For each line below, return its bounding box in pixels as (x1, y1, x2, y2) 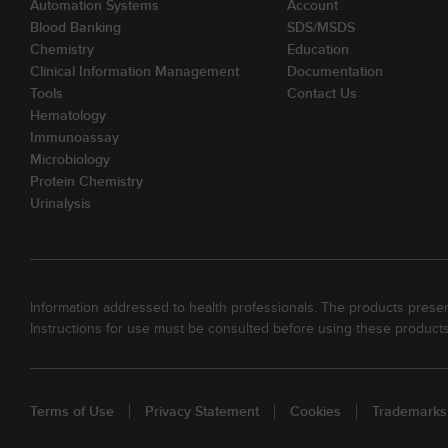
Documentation (286, 61, 383, 81)
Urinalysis (30, 193, 91, 213)
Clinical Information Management (30, 61, 239, 81)
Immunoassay (30, 127, 119, 147)
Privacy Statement (145, 401, 259, 421)
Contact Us (286, 83, 357, 103)
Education (286, 39, 349, 59)
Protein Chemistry (30, 171, 143, 191)
